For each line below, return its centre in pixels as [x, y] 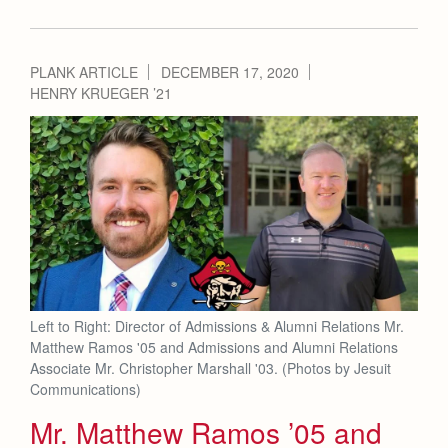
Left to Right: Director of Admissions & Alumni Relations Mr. [217, 325]
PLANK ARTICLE [84, 72]
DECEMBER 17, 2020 [230, 72]
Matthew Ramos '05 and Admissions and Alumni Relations [214, 346]
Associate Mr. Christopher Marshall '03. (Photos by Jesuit [210, 367]
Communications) [85, 388]
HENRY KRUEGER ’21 [101, 93]
